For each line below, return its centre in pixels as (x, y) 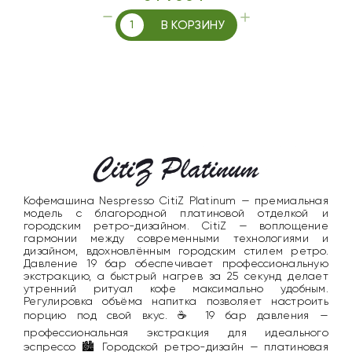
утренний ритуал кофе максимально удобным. (176, 289)
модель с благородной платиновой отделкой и (176, 213)
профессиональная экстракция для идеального (176, 333)
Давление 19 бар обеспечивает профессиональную (176, 264)
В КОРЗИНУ (193, 25)
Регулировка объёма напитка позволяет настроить (176, 301)
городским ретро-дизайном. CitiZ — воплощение (176, 226)
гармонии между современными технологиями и (176, 238)
